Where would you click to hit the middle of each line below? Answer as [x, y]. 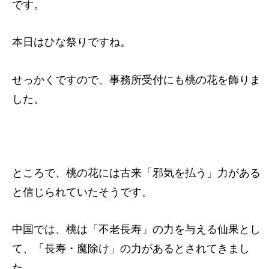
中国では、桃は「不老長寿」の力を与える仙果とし [136, 229]
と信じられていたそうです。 [82, 191]
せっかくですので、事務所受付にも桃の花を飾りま [136, 79]
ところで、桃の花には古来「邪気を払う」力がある [136, 172]
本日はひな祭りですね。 [71, 42]
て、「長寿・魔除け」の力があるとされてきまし [131, 248]
